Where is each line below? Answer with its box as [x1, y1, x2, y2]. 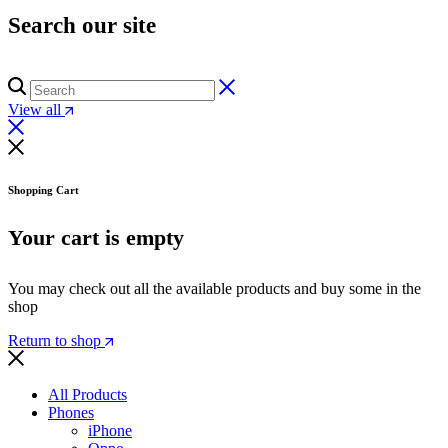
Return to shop [8, 332, 105, 350]
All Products [48, 386, 127, 404]
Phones [48, 404, 94, 422]
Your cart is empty [8, 225, 184, 251]
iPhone [88, 422, 132, 440]
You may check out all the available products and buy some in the [8, 280, 421, 298]
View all [8, 100, 61, 118]
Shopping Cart [8, 183, 79, 196]
